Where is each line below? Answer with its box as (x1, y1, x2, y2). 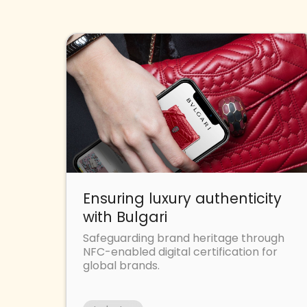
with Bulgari (83, 206, 167, 227)
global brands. (83, 257, 160, 273)
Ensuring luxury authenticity (83, 188, 282, 208)
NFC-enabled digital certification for (83, 243, 278, 260)
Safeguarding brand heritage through (83, 230, 284, 246)
